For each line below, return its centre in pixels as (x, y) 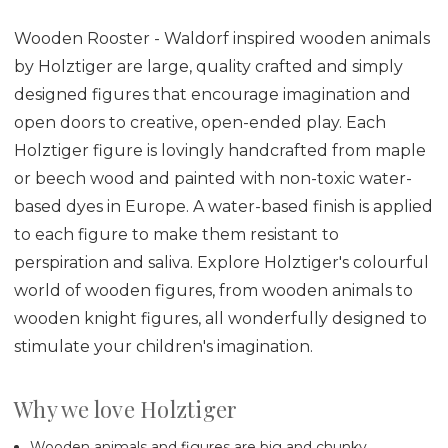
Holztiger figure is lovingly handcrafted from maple (220, 150)
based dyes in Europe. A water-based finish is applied (223, 206)
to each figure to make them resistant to (176, 234)
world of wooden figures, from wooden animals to (213, 290)
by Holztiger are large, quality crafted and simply (208, 66)
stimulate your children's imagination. (163, 346)
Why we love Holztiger (126, 408)
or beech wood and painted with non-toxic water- (213, 178)
